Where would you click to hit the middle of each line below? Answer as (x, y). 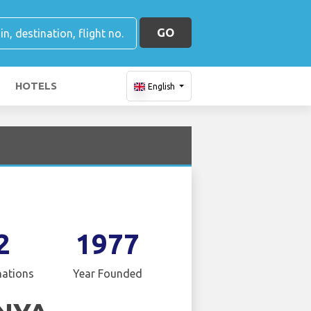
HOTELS (36, 86)
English (161, 86)
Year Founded (108, 273)
